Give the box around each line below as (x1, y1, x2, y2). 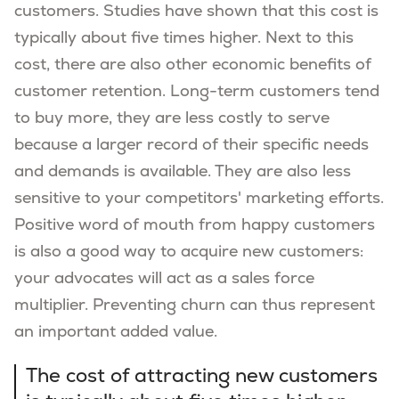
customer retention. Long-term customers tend (14, 83, 379, 101)
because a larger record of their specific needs (14, 136, 369, 154)
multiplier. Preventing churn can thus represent (14, 297, 375, 314)
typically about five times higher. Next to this (14, 29, 354, 47)
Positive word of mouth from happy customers (14, 216, 375, 234)
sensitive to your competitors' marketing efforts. (14, 190, 384, 208)
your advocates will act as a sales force (14, 270, 314, 288)
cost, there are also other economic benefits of (14, 56, 371, 74)
